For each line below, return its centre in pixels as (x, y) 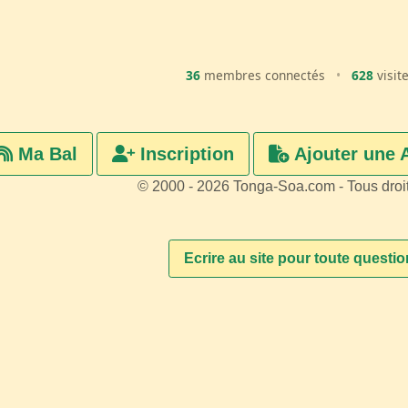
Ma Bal (45, 154)
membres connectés (265, 76)
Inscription (184, 154)
